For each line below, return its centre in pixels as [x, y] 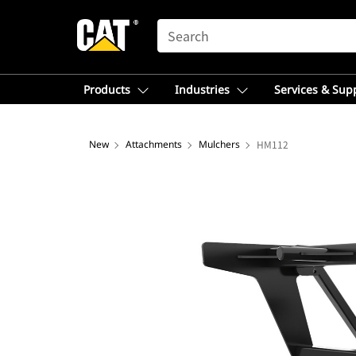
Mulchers [219, 144]
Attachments [154, 144]
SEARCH [180, 26]
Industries [202, 89]
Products [107, 89]
